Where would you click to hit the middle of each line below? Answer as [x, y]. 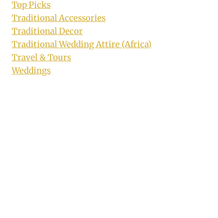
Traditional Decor [47, 31]
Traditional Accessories [59, 18]
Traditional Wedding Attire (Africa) [82, 45]
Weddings [31, 71]
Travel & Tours [41, 58]
